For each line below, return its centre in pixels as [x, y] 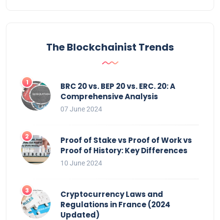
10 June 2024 [81, 163]
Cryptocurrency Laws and [112, 194]
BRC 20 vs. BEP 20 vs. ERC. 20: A [118, 86]
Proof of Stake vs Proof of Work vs [126, 140]
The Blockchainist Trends [110, 47]
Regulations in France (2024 [115, 204]
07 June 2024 [81, 109]
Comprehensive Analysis [110, 96]
